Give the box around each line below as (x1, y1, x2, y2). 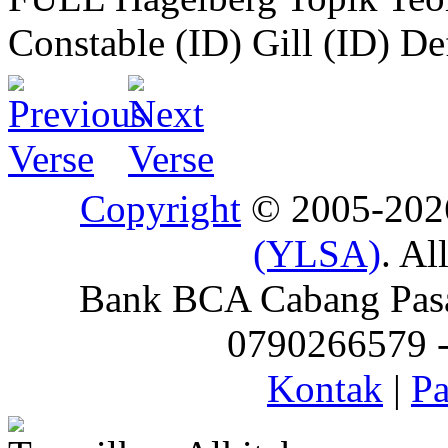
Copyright (80, 186, 241, 230)
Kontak (267, 366, 383, 410)
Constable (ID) (8, 20, 242, 64)
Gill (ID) (252, 20, 390, 64)
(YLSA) (253, 231, 381, 275)
